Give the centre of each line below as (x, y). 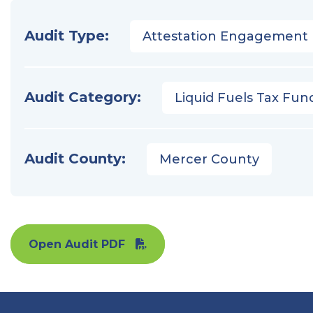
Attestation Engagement (225, 36)
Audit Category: (83, 97)
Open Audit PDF (77, 244)
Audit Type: (67, 36)
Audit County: (75, 159)
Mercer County (209, 159)
